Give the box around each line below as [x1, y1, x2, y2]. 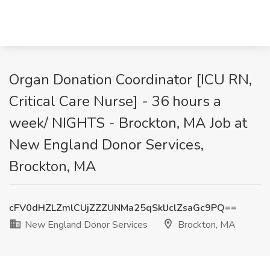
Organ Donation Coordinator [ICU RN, [9, 70, 252, 89]
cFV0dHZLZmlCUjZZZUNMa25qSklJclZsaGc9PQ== [9, 201, 237, 215]
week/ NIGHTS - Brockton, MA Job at [9, 113, 247, 133]
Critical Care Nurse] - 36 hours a [9, 92, 221, 111]
